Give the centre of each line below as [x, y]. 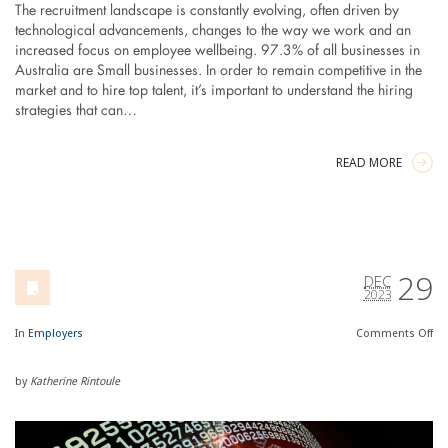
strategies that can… [75, 111]
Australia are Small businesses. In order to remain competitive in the [218, 71]
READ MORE [369, 163]
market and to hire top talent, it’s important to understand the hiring [213, 91]
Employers [55, 334]
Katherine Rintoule [74, 382]
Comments [387, 334]
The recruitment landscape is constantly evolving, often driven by [206, 11]
